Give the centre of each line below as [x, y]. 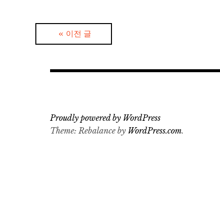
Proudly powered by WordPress [105, 118]
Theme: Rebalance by [89, 130]
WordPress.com [155, 130]
